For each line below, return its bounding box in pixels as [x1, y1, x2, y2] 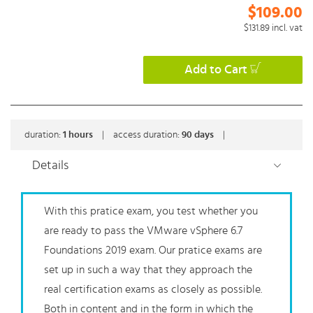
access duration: [113, 130, 182, 140]
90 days [182, 130, 216, 140]
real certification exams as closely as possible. [44, 284, 262, 296]
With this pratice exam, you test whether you [44, 205, 258, 217]
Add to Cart [184, 64, 247, 77]
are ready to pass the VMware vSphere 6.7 [44, 225, 242, 237]
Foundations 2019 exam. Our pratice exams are [44, 245, 262, 256]
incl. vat [272, 23, 303, 34]
